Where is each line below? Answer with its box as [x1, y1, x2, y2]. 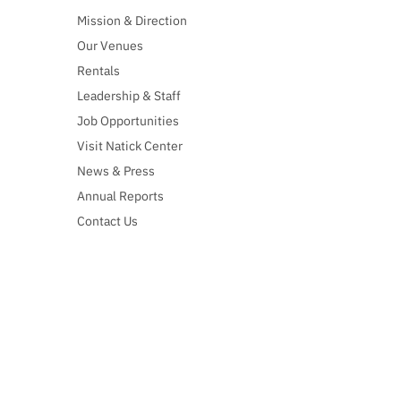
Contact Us [77, 213, 139, 230]
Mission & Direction [77, 13, 188, 30]
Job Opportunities [77, 113, 180, 130]
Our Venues [77, 38, 144, 55]
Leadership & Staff [77, 88, 182, 105]
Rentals [77, 63, 121, 80]
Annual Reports [77, 188, 165, 205]
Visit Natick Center [77, 138, 183, 155]
